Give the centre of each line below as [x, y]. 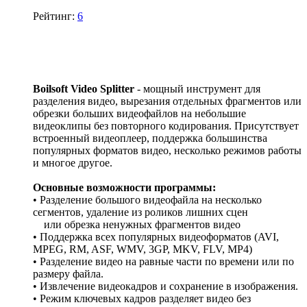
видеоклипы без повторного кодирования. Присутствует [166, 126]
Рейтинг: [55, 16]
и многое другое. [73, 163]
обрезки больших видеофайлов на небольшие [139, 114]
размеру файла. [68, 274]
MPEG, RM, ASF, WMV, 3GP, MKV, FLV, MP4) [143, 249]
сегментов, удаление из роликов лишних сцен [140, 212]
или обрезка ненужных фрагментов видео [137, 225]
